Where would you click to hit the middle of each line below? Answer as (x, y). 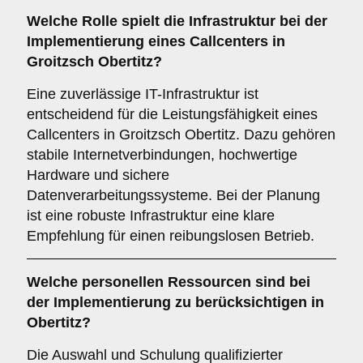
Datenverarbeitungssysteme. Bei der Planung (173, 195)
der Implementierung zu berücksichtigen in (175, 302)
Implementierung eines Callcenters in (156, 41)
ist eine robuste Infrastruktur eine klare (151, 216)
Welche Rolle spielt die (108, 21)
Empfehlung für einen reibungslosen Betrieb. (171, 236)
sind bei (281, 282)
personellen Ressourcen (167, 282)
